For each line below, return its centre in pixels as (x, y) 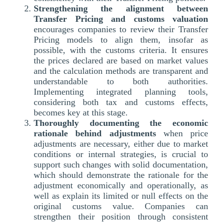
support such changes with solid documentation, (121, 164)
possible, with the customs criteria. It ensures (121, 50)
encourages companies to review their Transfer (121, 29)
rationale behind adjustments (99, 133)
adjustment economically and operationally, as (121, 185)
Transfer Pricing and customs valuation (121, 19)
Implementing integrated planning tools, (121, 91)
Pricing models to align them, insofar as (121, 39)
